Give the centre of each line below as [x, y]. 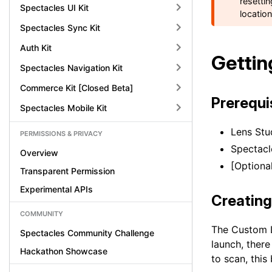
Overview [39, 153]
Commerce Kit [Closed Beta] [76, 87]
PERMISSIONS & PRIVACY [61, 134]
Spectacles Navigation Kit [71, 67]
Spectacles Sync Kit [60, 27]
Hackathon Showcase [64, 251]
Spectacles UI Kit [54, 7]
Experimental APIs [56, 189]
